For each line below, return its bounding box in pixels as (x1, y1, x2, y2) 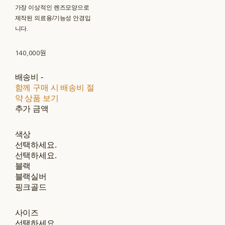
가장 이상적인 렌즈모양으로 (15, 4, 89, 11)
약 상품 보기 (15, 93, 59, 102)
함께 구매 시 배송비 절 (15, 83, 94, 92)
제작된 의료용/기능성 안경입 (15, 14, 91, 22)
